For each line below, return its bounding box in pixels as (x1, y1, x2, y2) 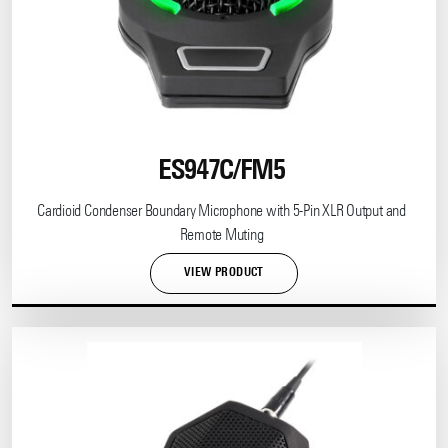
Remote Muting (179, 228, 264, 245)
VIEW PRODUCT (184, 267, 264, 280)
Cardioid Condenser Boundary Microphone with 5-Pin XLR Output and (37, 204, 406, 221)
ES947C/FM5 (158, 158, 285, 187)
